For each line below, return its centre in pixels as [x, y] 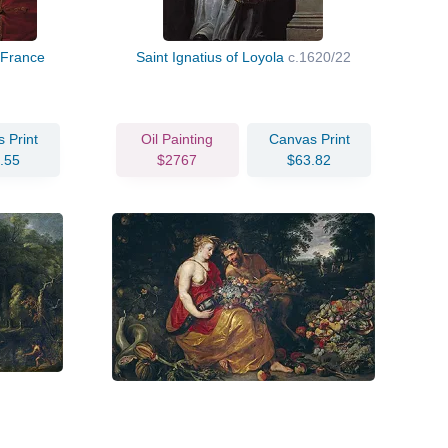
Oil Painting [177, 138]
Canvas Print [309, 138]
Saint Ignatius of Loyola [211, 56]
